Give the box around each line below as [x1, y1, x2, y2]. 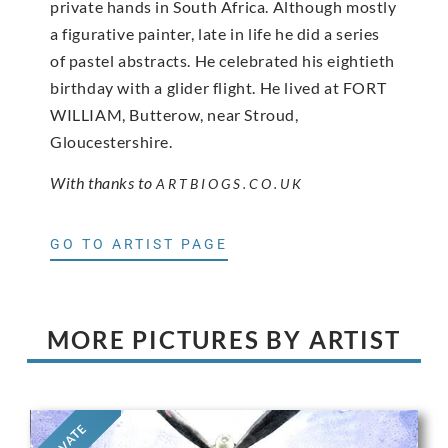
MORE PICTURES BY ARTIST [47, 324, 401, 354]
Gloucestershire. [50, 132, 173, 152]
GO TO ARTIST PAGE [50, 235, 228, 252]
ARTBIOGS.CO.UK [156, 175, 304, 193]
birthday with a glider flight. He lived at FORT [50, 78, 387, 98]
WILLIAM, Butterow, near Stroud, [50, 105, 299, 125]
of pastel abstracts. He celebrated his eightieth [50, 51, 395, 71]
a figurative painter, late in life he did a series [50, 24, 381, 44]
